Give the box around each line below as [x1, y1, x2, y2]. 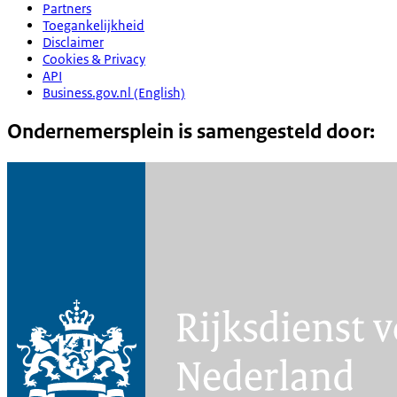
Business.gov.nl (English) [43, 83, 185, 101]
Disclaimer [43, 33, 104, 51]
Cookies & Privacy [43, 50, 145, 67]
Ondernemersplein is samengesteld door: [7, 118, 375, 144]
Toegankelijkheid [43, 16, 144, 34]
